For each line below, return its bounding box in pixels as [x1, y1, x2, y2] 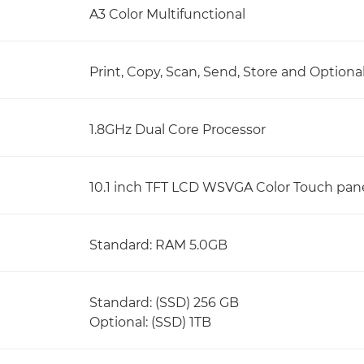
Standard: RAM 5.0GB [89, 237, 227, 253]
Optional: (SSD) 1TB [89, 314, 211, 330]
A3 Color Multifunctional [89, 6, 245, 22]
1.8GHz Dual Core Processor [89, 122, 266, 137]
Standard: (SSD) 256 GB [89, 295, 239, 310]
